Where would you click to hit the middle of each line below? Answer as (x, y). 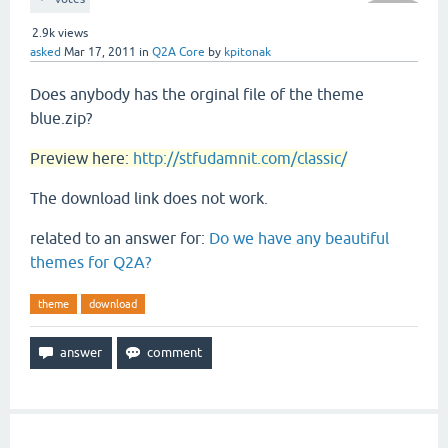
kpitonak (247, 52)
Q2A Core (178, 52)
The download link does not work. (149, 198)
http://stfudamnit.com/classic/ (240, 158)
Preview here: (81, 158)
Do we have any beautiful (299, 238)
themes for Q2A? (90, 262)
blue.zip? (61, 118)
